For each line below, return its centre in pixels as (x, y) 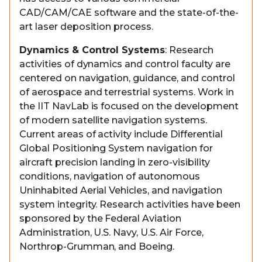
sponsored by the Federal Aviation (100, 218)
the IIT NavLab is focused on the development (129, 106)
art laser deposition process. (87, 27)
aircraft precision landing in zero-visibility (115, 162)
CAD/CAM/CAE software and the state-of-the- (129, 13)
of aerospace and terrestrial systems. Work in (127, 92)
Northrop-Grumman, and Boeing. (97, 247)
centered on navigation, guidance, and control (127, 78)
